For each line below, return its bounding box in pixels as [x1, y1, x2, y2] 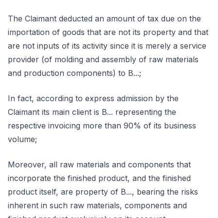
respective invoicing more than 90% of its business [8, 121, 196, 130]
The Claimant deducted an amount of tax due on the [8, 14, 201, 23]
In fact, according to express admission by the [8, 93, 179, 103]
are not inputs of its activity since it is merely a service [8, 41, 206, 51]
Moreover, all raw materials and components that [8, 160, 191, 169]
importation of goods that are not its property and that [8, 27, 208, 37]
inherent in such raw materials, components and [8, 200, 187, 210]
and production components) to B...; [8, 68, 141, 78]
